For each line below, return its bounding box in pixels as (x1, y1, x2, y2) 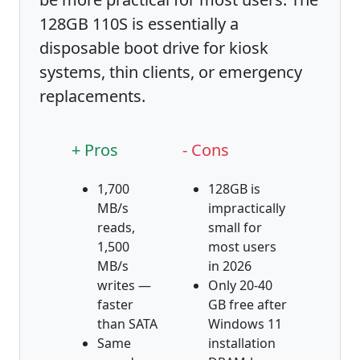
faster (97, 295, 133, 313)
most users (208, 237, 276, 256)
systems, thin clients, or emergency (39, 60, 302, 83)
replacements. (39, 84, 145, 107)
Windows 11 (208, 314, 282, 333)
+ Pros (72, 138, 118, 161)
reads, (97, 218, 135, 236)
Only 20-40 (208, 276, 272, 294)
